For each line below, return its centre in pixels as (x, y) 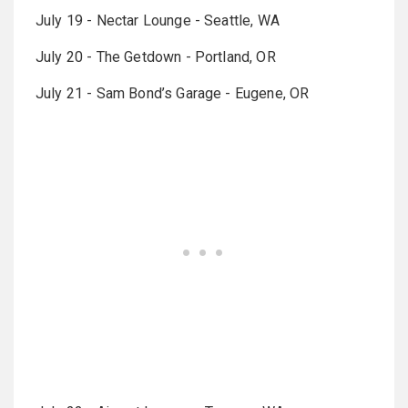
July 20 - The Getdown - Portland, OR (156, 56)
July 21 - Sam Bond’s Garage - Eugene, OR (173, 93)
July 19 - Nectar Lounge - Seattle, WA (158, 20)
